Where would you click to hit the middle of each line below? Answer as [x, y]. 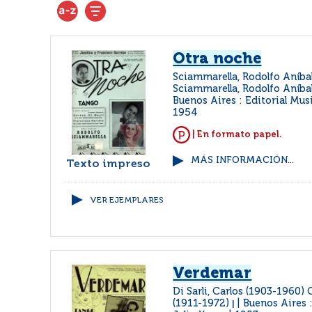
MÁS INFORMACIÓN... [243, 161]
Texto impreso [109, 164]
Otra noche [217, 59]
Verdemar [212, 274]
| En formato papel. [236, 134]
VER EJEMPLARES [127, 201]
